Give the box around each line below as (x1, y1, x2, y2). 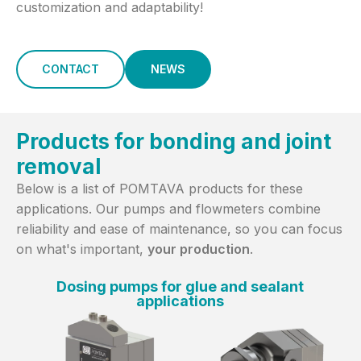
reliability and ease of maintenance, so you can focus (16, 221, 342, 238)
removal (16, 154, 101, 180)
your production (147, 241, 250, 258)
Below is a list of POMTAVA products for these (16, 180, 303, 197)
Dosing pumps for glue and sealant (56, 278, 305, 296)
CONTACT (42, 62, 99, 77)
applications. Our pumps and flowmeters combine (16, 201, 321, 218)
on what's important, (16, 241, 147, 258)
